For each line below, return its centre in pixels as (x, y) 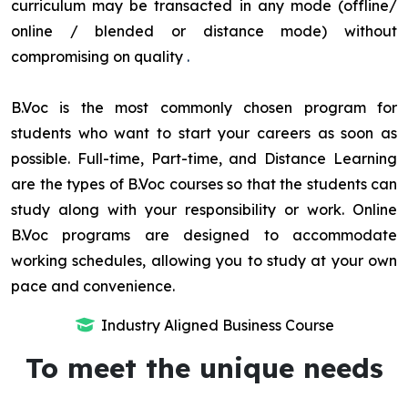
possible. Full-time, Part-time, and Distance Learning (204, 159)
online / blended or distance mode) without (204, 31)
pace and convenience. (93, 286)
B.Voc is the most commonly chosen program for (204, 108)
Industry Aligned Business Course (218, 326)
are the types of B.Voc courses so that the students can (204, 184)
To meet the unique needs (204, 368)
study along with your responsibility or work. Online (204, 210)
